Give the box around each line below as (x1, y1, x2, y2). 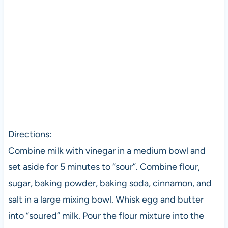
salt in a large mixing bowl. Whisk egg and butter (8, 193, 204, 205)
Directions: (8, 128, 52, 140)
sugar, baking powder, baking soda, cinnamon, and (8, 177, 212, 189)
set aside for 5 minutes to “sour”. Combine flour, (8, 161, 200, 173)
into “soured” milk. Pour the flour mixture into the (8, 210, 204, 221)
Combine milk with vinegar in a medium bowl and (8, 145, 206, 156)
